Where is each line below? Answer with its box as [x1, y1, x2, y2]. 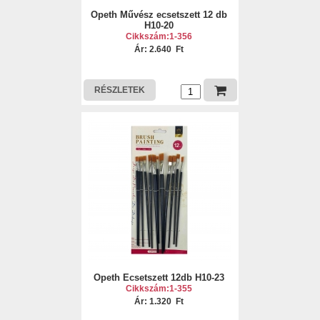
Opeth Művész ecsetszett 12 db [91, 9, 228, 20]
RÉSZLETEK [94, 85, 145, 95]
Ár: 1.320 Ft [134, 296, 184, 306]
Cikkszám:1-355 [126, 284, 193, 294]
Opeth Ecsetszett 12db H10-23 [94, 272, 225, 283]
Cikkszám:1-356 [126, 31, 193, 41]
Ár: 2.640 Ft [134, 44, 184, 54]
